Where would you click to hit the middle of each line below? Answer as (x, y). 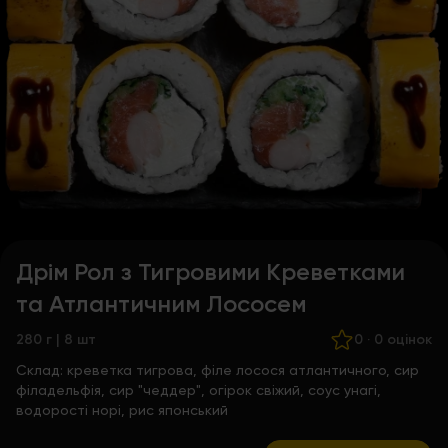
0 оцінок (403, 339)
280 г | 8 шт (56, 339)
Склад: (41, 370)
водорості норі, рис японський (122, 410)
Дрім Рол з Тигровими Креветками (210, 271)
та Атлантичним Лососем (161, 303)
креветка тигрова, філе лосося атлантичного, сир (243, 370)
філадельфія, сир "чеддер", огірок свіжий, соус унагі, (198, 390)
